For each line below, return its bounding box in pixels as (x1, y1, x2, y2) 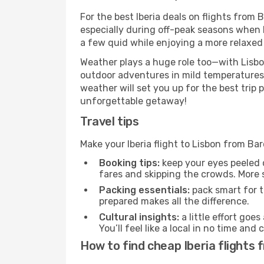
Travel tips (80, 114, 139, 128)
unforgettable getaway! (80, 95, 187, 107)
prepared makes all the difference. (99, 196, 249, 207)
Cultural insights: (99, 212, 179, 223)
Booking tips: (99, 157, 160, 169)
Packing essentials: (99, 184, 190, 196)
